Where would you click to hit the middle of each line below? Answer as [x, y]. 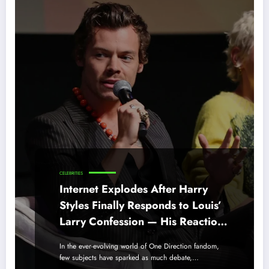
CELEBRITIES [71, 174]
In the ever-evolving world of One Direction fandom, [139, 246]
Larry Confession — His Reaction [141, 222]
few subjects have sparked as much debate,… [129, 258]
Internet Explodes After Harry [134, 189]
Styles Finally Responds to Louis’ [141, 206]
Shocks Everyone [102, 238]
